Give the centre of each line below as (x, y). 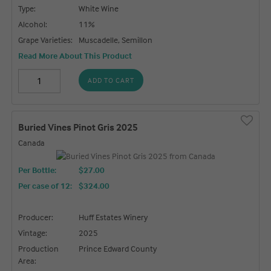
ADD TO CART (111, 80)
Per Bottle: (38, 169)
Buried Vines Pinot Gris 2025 (78, 127)
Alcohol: (33, 24)
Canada (32, 142)
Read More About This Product (75, 55)
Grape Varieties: (46, 39)
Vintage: (33, 232)
